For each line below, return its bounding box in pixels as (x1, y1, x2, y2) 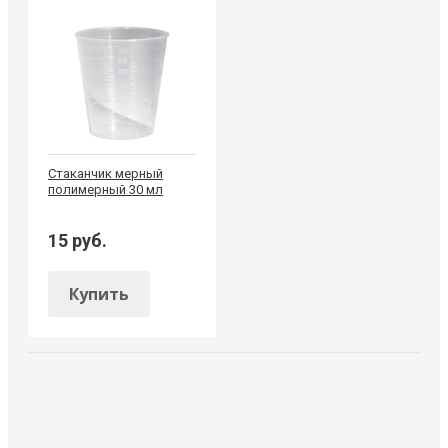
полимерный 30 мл (48, 182, 163, 198)
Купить (69, 283, 129, 306)
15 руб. (48, 230, 107, 252)
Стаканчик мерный (48, 166, 163, 182)
